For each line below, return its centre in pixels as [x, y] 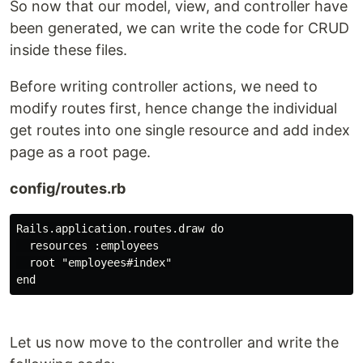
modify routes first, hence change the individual [173, 108]
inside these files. [68, 50]
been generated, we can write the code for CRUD [179, 28]
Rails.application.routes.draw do [120, 228]
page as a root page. [80, 152]
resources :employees [88, 246]
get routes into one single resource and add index [180, 130]
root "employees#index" [94, 263]
